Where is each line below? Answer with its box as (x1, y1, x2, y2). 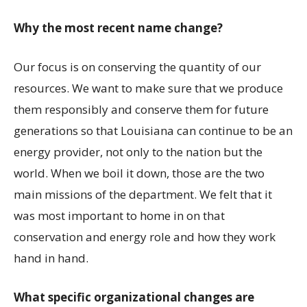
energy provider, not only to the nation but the (14, 144, 262, 160)
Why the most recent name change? (14, 20, 223, 36)
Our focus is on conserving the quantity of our (14, 59, 261, 75)
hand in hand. (14, 250, 88, 267)
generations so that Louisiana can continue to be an (14, 123, 293, 139)
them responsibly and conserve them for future (14, 101, 269, 118)
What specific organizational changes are (14, 289, 254, 306)
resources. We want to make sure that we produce (14, 80, 283, 97)
